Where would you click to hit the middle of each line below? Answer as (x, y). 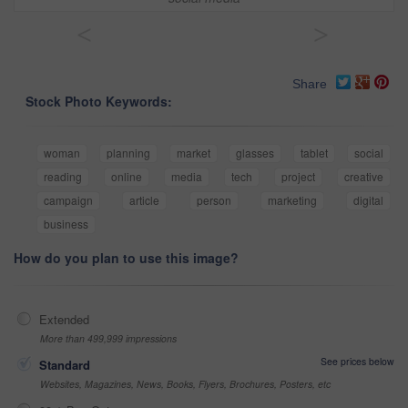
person (214, 200)
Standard (65, 365)
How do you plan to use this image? (126, 258)
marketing (292, 200)
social (369, 153)
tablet (315, 153)
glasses (255, 153)
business (66, 224)
